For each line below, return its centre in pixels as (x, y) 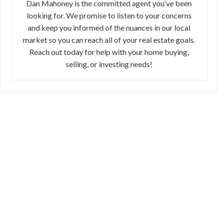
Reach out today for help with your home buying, (109, 52)
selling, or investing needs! (109, 64)
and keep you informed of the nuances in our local (109, 27)
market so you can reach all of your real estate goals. (109, 40)
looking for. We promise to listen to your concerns (109, 15)
